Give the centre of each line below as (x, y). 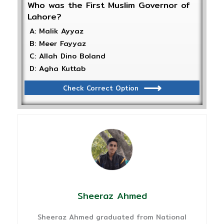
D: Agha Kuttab (57, 69)
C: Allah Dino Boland (67, 56)
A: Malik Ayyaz (56, 31)
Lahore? (44, 17)
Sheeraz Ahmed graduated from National (112, 217)
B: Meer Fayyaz (58, 44)
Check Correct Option (100, 88)
